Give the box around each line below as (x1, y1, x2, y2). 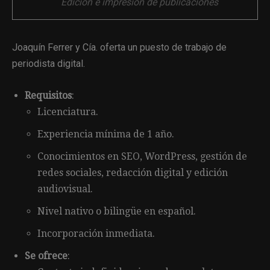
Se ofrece (25, 250, 67, 262)
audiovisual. (37, 183, 93, 195)
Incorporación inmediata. (37, 227, 155, 239)
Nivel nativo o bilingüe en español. (37, 205, 196, 217)
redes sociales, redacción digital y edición (37, 166, 228, 178)
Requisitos (25, 89, 72, 101)
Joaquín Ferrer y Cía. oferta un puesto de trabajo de (12, 41, 227, 53)
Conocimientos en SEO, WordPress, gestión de (37, 150, 247, 162)
